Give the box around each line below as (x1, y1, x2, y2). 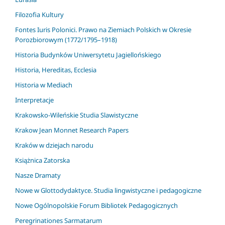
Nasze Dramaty (15, 170, 61, 180)
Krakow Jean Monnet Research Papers (15, 125, 129, 135)
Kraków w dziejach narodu (15, 140, 93, 150)
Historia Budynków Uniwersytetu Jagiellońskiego (15, 50, 161, 59)
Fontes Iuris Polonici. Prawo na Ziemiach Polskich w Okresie (15, 25, 191, 34)
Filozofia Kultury (15, 10, 64, 19)
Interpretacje (15, 95, 54, 104)
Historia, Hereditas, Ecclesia (15, 65, 96, 74)
